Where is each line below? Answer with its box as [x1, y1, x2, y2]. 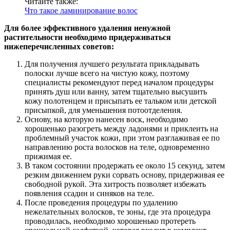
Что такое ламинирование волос [25, 6, 138, 15]
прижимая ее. [25, 152, 72, 161]
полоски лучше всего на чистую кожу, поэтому [25, 69, 189, 78]
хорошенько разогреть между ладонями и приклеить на [25, 124, 218, 133]
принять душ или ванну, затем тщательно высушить [25, 87, 207, 97]
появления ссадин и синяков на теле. [25, 189, 154, 198]
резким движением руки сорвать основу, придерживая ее [25, 170, 224, 180]
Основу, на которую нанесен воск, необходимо [25, 115, 188, 124]
